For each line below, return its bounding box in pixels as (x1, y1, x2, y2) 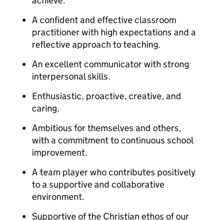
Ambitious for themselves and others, (32, 122, 181, 134)
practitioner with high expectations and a (32, 27, 196, 38)
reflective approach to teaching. (32, 39, 161, 50)
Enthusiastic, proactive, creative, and (32, 90, 181, 102)
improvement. (32, 147, 87, 158)
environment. (32, 191, 84, 202)
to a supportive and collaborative (32, 179, 165, 190)
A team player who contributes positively (32, 166, 195, 178)
